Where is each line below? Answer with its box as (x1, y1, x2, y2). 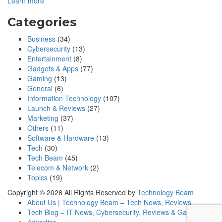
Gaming (27, 73, 52, 84)
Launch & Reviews (27, 103, 85, 113)
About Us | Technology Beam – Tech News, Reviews (27, 197, 191, 208)
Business (27, 34, 55, 44)
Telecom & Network (27, 163, 88, 173)
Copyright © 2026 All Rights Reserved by (7, 187, 137, 198)
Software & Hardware (27, 133, 94, 143)
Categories (7, 15, 76, 30)
